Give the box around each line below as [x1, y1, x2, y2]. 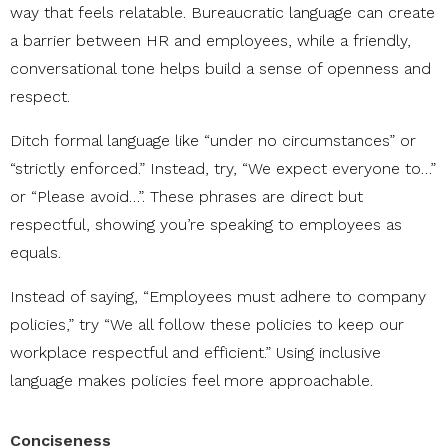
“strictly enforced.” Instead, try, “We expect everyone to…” [10, 159, 436, 179]
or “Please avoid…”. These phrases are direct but [10, 187, 363, 207]
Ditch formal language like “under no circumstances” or [10, 131, 416, 151]
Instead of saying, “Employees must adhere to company [10, 287, 426, 307]
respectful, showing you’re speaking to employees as [10, 215, 402, 235]
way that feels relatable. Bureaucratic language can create [10, 3, 435, 23]
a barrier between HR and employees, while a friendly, [10, 31, 411, 51]
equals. [10, 243, 61, 263]
